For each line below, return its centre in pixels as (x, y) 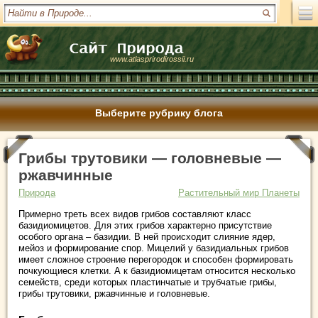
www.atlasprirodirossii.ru (152, 59)
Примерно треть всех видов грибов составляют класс (135, 214)
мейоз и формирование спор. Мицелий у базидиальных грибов (154, 248)
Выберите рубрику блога (159, 113)
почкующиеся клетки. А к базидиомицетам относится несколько (157, 271)
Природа (37, 193)
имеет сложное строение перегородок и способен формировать (156, 259)
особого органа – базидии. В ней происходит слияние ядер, (147, 237)
